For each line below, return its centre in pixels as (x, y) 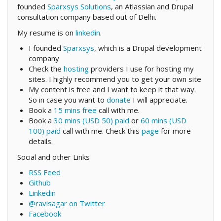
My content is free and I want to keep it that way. (112, 90)
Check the (46, 69)
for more (175, 131)
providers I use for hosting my (141, 69)
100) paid (44, 131)
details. (40, 141)
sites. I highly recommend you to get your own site (115, 79)
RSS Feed (44, 172)
